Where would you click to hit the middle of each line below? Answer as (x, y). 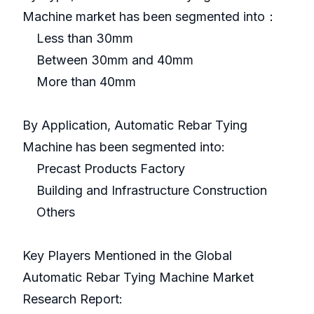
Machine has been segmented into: (124, 147)
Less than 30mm (78, 39)
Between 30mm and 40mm (108, 60)
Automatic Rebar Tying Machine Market (138, 278)
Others (49, 212)
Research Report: (73, 299)
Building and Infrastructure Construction (145, 191)
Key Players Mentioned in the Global (127, 256)
